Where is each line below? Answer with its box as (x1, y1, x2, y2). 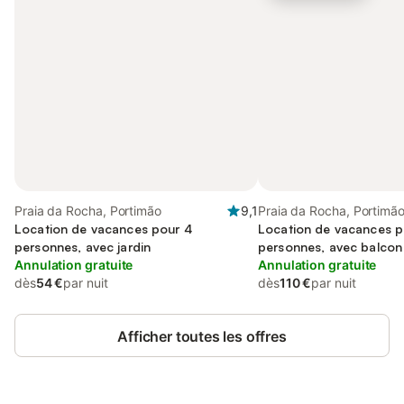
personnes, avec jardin (14, 239, 151, 254)
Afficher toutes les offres (117, 327, 287, 345)
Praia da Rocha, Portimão (14, 203, 161, 218)
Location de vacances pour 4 (14, 221, 192, 236)
